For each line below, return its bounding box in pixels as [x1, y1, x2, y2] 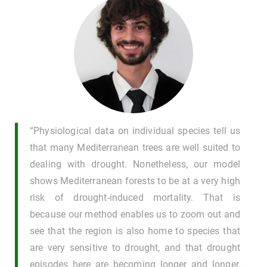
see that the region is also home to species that [30, 225, 240, 237]
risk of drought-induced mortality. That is [30, 192, 240, 204]
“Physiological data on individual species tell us [30, 125, 240, 137]
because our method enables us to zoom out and [30, 209, 240, 221]
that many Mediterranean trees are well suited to [30, 142, 240, 154]
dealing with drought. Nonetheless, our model [30, 159, 240, 170]
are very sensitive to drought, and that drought [30, 242, 240, 254]
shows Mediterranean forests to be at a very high [30, 175, 240, 187]
